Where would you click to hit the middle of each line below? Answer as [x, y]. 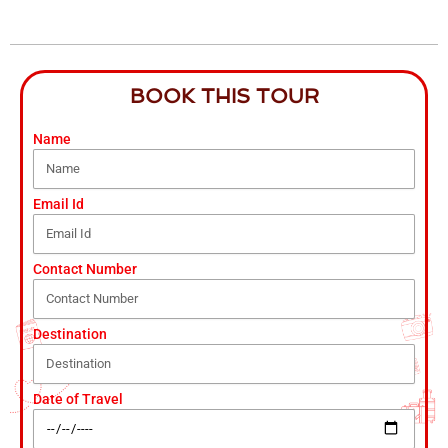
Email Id [58, 203]
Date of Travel [78, 398]
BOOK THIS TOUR [224, 95]
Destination [70, 333]
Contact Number [85, 268]
